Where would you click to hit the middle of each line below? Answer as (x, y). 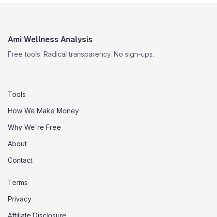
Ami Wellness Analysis (50, 39)
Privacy (20, 199)
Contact (20, 160)
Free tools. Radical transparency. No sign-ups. (81, 54)
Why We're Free (34, 127)
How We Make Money (43, 111)
